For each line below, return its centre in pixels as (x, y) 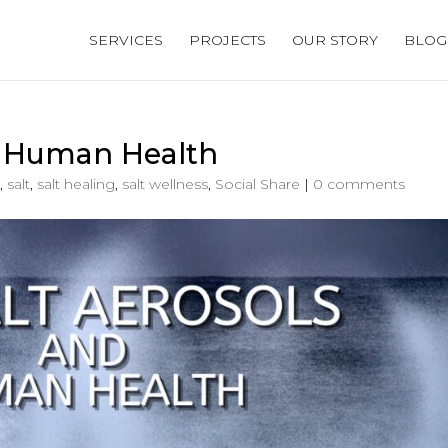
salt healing (76, 184)
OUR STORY (335, 40)
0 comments (359, 184)
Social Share (257, 184)
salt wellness (165, 184)
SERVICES (126, 40)
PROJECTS (227, 40)
